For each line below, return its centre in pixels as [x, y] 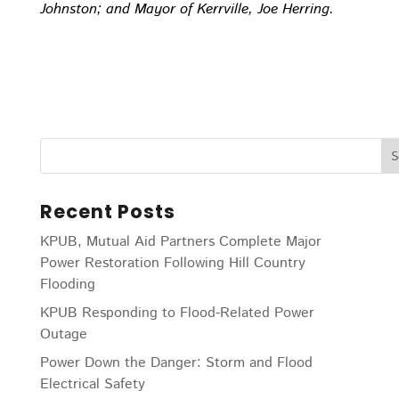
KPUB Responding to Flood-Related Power [177, 313]
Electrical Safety [92, 384]
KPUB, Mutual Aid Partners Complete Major [180, 242]
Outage [63, 334]
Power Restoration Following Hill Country [172, 263]
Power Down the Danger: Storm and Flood [176, 363]
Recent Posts [107, 212]
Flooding [67, 285]
